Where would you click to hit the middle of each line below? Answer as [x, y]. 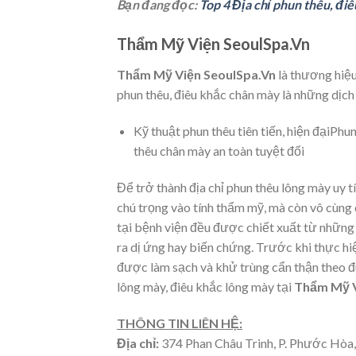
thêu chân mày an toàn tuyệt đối [219, 150]
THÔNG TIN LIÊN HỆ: [180, 323]
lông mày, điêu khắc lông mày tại [205, 286]
